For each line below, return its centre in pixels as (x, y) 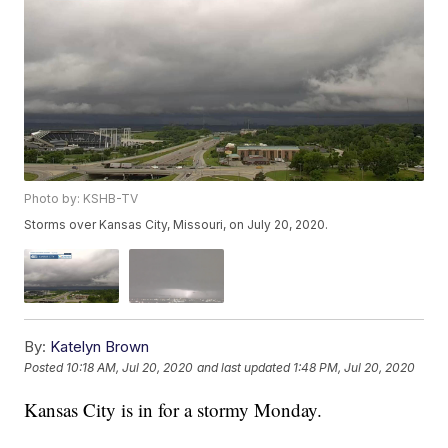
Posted (45, 368)
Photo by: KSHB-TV (81, 199)
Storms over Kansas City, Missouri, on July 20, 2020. (176, 225)
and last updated (244, 368)
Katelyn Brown (100, 346)
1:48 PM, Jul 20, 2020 (354, 368)
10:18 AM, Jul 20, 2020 (130, 368)
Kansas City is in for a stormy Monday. (173, 409)
